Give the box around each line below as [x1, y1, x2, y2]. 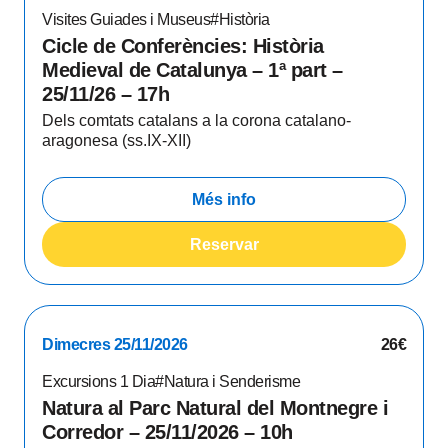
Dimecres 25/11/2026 [42, 336, 188, 353]
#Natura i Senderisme [155, 373, 300, 390]
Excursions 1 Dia [42, 373, 155, 390]
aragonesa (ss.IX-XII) [42, 132, 191, 149]
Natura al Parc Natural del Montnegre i [42, 397, 388, 419]
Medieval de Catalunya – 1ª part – [42, 59, 343, 81]
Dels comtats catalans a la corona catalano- [42, 112, 351, 129]
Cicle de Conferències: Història [42, 35, 324, 57]
